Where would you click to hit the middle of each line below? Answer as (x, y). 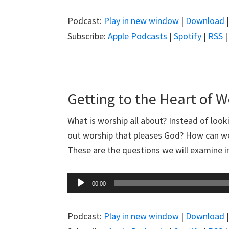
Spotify (188, 36)
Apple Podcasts (138, 36)
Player (79, 195)
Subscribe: (88, 36)
